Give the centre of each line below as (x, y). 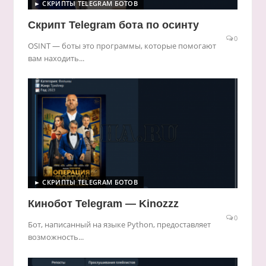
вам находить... (56, 58)
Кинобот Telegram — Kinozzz (103, 204)
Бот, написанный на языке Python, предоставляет (119, 225)
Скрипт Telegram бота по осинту (113, 25)
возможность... (56, 237)
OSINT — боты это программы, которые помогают (122, 45)
